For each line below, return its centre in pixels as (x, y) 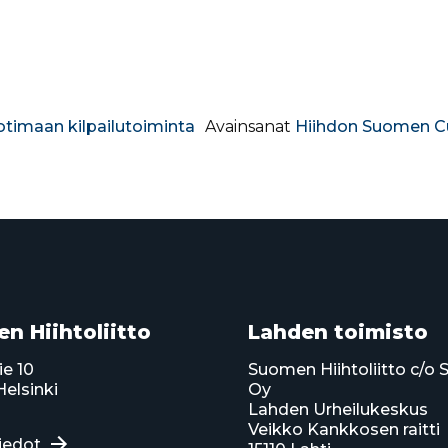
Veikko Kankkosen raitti (344, 429)
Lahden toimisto (338, 331)
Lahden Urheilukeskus (338, 409)
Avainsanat (250, 126)
